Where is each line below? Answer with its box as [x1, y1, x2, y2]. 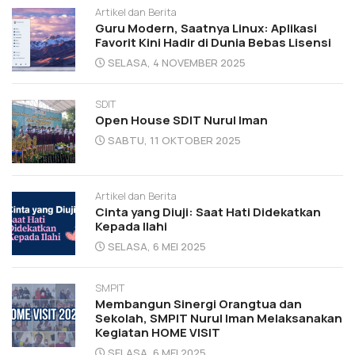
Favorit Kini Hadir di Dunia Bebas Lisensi [95, 33, 331, 51]
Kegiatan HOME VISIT [95, 323, 220, 341]
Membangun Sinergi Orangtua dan [95, 295, 302, 312]
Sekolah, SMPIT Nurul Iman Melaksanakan [95, 309, 342, 326]
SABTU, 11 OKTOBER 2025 [108, 132, 241, 147]
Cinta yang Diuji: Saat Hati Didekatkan [95, 203, 321, 220]
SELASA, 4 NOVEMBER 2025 [108, 55, 246, 70]
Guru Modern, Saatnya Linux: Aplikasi [95, 19, 317, 36]
